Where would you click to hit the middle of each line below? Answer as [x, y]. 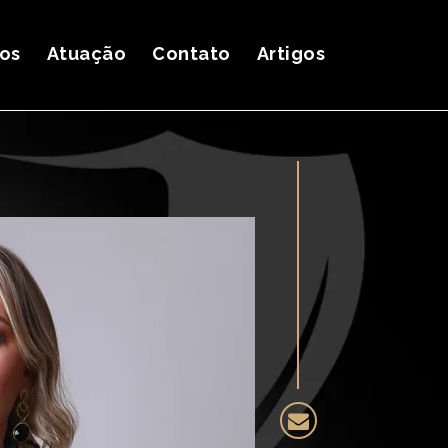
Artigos [290, 53]
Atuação [86, 53]
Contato [191, 53]
